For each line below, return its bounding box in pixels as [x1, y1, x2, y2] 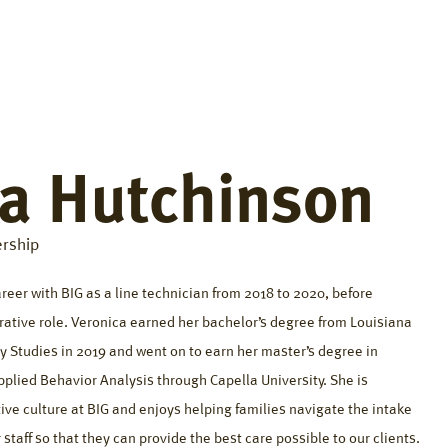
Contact [384, 32, 434, 51]
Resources [95, 32, 163, 51]
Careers [297, 32, 347, 51]
